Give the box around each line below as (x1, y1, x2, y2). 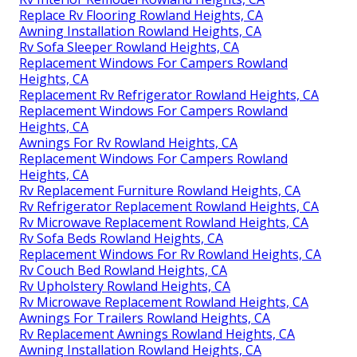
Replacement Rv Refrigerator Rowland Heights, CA (19, 85, 319, 104)
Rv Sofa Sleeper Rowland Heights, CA (19, 37, 239, 56)
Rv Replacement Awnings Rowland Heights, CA (19, 324, 295, 343)
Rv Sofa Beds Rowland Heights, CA (19, 229, 223, 247)
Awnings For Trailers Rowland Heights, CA (19, 308, 270, 327)
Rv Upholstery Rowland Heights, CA (19, 277, 230, 295)
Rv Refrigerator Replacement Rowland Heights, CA (19, 197, 319, 215)
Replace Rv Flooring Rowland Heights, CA (19, 6, 263, 24)
